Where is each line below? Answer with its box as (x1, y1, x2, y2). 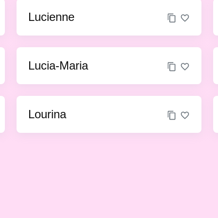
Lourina (28, 108, 67, 121)
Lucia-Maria (28, 59, 89, 72)
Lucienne (28, 10, 75, 23)
